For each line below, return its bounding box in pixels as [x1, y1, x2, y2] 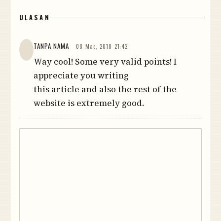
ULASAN [19, 12, 50, 22]
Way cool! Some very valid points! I [33, 55, 177, 68]
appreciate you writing [33, 69, 129, 81]
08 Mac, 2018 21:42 [76, 42, 128, 50]
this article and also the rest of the [33, 83, 177, 95]
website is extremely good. [33, 97, 145, 109]
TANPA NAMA [33, 40, 70, 51]
